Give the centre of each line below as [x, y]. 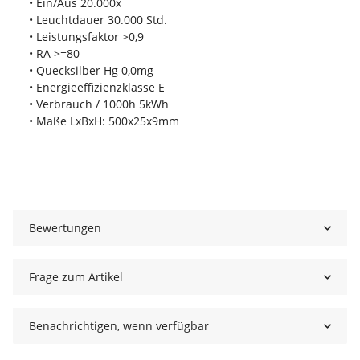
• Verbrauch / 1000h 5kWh [99, 104]
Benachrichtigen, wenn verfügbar [119, 326]
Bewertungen [65, 228]
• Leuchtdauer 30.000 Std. [98, 20]
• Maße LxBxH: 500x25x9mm [104, 121]
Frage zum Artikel [76, 277]
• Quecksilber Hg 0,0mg [91, 71]
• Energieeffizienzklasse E [97, 88]
